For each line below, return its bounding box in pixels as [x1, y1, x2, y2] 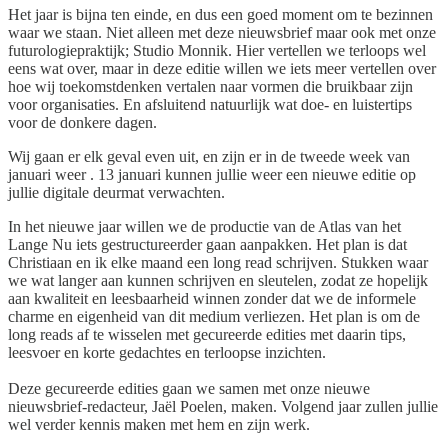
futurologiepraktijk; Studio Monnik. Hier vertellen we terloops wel [8, 41, 426, 59]
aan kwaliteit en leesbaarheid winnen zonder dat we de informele [8, 289, 416, 307]
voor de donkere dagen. [8, 113, 157, 131]
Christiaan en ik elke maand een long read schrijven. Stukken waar [8, 253, 428, 271]
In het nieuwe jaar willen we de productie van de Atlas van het [8, 217, 401, 235]
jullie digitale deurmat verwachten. [8, 183, 225, 201]
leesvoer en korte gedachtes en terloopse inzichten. [8, 343, 326, 361]
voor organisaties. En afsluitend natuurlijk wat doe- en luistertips [8, 95, 412, 113]
